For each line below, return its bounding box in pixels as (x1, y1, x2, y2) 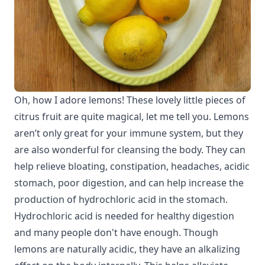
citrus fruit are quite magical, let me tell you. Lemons (14, 110, 249, 124)
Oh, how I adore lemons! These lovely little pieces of (14, 93, 245, 107)
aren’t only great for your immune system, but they (14, 127, 243, 140)
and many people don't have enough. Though (14, 226, 218, 240)
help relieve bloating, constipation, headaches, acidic (14, 160, 250, 173)
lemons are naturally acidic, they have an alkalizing (14, 243, 240, 256)
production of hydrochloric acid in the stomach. (14, 193, 228, 206)
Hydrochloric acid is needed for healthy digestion (14, 209, 234, 223)
